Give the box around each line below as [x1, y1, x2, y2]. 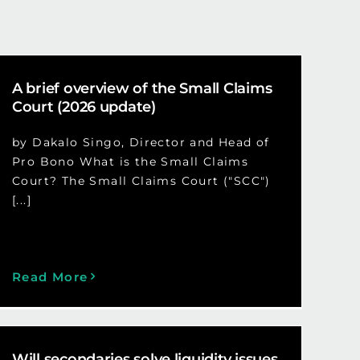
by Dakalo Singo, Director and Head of [11, 134, 270, 149]
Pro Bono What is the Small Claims [11, 153, 249, 169]
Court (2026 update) [11, 97, 156, 116]
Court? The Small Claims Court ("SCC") [11, 173, 271, 188]
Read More [11, 268, 88, 284]
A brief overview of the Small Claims [11, 79, 272, 97]
